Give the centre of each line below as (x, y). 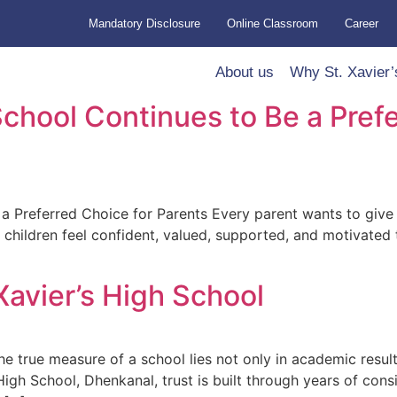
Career (362, 23)
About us (244, 72)
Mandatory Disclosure (145, 23)
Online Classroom (273, 23)
